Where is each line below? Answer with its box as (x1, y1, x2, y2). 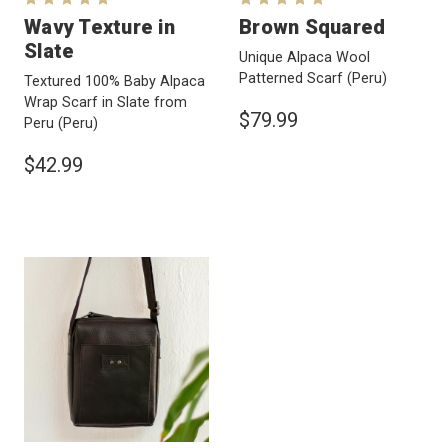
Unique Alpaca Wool (239, 49, 370, 67)
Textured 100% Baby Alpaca (24, 73, 205, 91)
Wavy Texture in (24, 15, 175, 40)
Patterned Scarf (239, 70, 347, 88)
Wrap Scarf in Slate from (24, 94, 187, 112)
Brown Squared (239, 15, 386, 40)
